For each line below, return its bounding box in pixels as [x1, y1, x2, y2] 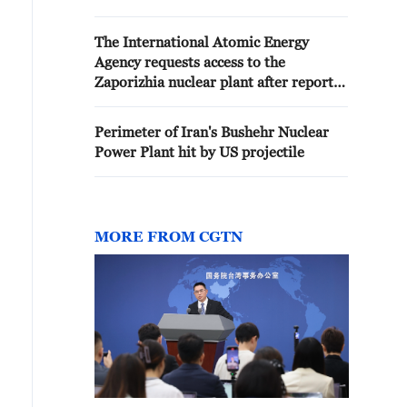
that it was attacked [94, 94, 222, 110]
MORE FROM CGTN [94, 228, 243, 244]
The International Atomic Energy [94, 34, 309, 50]
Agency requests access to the [94, 54, 285, 70]
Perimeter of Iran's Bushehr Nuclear [94, 124, 329, 140]
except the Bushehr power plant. [94, 4, 336, 20]
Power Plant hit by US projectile [94, 144, 304, 160]
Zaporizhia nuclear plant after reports [94, 74, 340, 90]
